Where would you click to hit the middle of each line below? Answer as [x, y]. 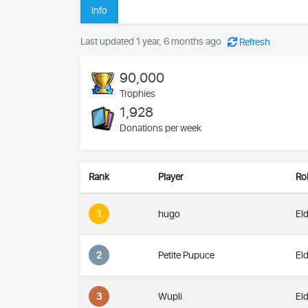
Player [170, 177]
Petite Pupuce [186, 255]
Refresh [255, 42]
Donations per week [161, 128]
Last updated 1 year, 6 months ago [151, 41]
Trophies [137, 93]
